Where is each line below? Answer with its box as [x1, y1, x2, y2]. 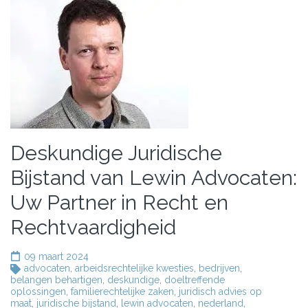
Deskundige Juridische [10, 141, 222, 165]
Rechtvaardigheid [10, 215, 176, 239]
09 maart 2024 [24, 251, 89, 262]
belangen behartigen [10, 274, 102, 285]
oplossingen [10, 286, 66, 297]
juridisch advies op [179, 286, 262, 297]
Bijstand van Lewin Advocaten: [10, 166, 297, 190]
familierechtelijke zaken [71, 286, 174, 297]
